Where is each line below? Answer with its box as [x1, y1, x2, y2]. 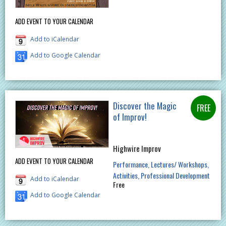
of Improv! [112, 110, 147, 124]
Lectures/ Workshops [150, 159, 207, 170]
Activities [112, 170, 138, 181]
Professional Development [140, 170, 210, 181]
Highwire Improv [112, 143, 161, 154]
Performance [112, 159, 148, 170]
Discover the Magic [112, 99, 177, 112]
